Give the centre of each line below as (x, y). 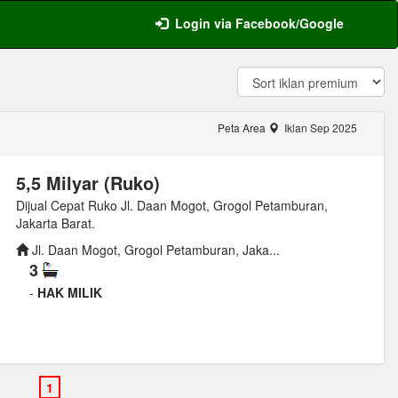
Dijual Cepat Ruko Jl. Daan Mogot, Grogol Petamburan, (171, 205)
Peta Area (243, 127)
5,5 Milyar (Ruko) (88, 183)
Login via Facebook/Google (259, 23)
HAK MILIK (69, 293)
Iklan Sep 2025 (319, 127)
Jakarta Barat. (55, 223)
